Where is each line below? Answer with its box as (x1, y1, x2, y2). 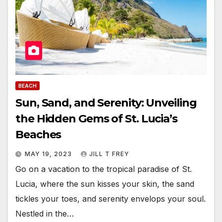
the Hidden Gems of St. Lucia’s (15, 112, 177, 126)
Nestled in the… (15, 209, 74, 219)
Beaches (15, 128, 61, 142)
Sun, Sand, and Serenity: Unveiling (15, 96, 197, 110)
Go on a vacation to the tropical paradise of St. (15, 164, 192, 174)
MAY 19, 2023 (25, 150, 74, 158)
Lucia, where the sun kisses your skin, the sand (15, 179, 194, 189)
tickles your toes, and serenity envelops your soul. (15, 194, 206, 204)
